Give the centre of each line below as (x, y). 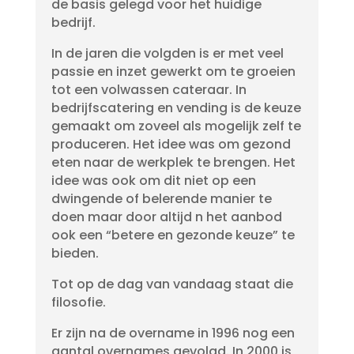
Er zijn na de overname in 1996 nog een (173, 333)
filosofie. (78, 302)
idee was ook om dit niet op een (153, 181)
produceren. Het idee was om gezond (171, 144)
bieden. (75, 253)
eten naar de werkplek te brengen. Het (173, 162)
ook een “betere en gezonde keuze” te (173, 235)
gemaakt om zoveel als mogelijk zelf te (176, 126)
